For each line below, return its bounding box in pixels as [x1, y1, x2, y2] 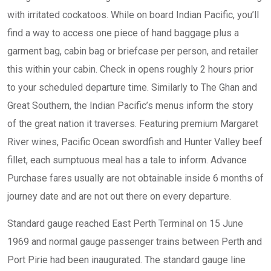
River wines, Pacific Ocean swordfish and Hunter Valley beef [7, 136, 263, 148]
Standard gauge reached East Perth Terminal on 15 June [7, 218, 243, 229]
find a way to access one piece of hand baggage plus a [7, 27, 239, 39]
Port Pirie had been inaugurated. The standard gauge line [7, 254, 246, 266]
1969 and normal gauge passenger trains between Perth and [7, 236, 262, 247]
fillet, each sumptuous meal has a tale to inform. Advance [7, 154, 247, 166]
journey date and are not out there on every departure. [7, 191, 231, 202]
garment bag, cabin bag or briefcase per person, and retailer [7, 45, 258, 57]
